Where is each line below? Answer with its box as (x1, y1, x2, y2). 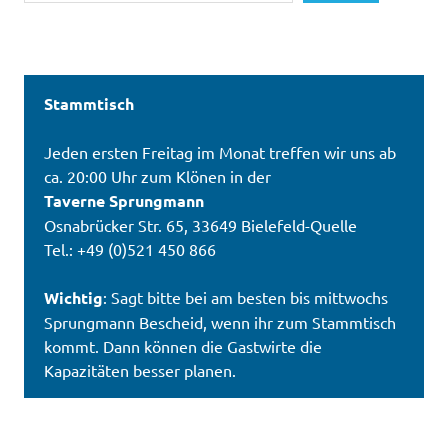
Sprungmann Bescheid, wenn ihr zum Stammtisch (44, 312, 396, 332)
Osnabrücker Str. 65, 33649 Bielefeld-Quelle (44, 215, 357, 235)
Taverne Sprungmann (44, 190, 204, 211)
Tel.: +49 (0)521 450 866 (44, 239, 216, 259)
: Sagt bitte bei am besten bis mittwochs (103, 287, 388, 307)
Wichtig (44, 287, 103, 308)
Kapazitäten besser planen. (44, 360, 236, 380)
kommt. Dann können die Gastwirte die (44, 336, 322, 356)
